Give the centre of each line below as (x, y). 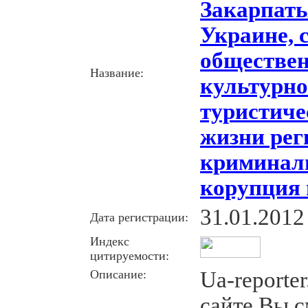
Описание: (118, 274)
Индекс (110, 241)
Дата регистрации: (139, 217)
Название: (117, 73)
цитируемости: (130, 255)
